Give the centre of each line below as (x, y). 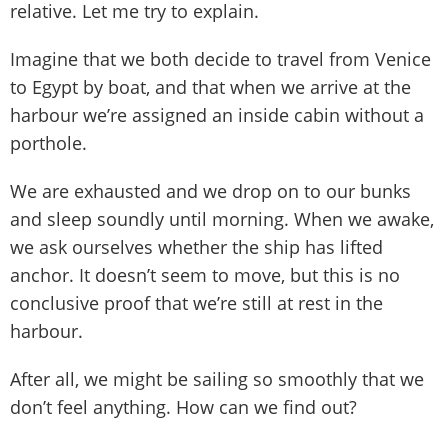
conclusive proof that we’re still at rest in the (196, 302)
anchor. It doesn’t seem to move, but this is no (205, 274)
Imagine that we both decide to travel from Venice (220, 58)
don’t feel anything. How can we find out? (183, 406)
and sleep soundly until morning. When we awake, (222, 218)
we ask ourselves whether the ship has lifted (196, 246)
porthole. (48, 142)
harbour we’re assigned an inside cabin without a (217, 114)
